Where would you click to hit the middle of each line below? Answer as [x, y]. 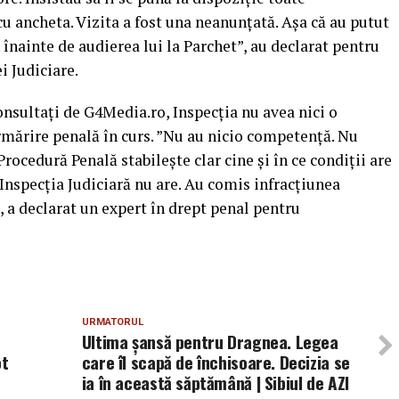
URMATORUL [112, 322]
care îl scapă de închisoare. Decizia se [216, 362]
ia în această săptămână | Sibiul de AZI [215, 383]
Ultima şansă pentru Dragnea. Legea [210, 342]
